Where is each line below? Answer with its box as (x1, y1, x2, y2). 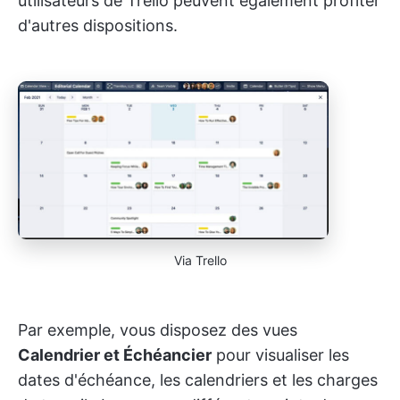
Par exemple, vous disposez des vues (18, 320, 297, 339)
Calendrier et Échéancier (18, 345, 212, 364)
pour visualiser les (212, 345, 349, 364)
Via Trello (173, 252, 227, 268)
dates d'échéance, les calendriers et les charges (18, 370, 378, 389)
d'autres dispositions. (18, 15, 178, 35)
